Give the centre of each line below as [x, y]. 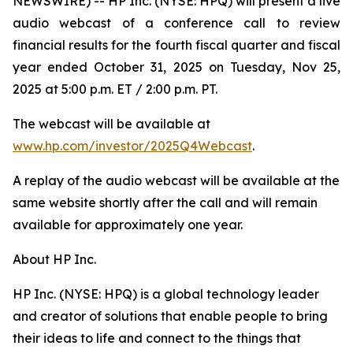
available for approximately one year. [128, 225]
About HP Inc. [54, 259]
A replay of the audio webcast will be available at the [176, 180]
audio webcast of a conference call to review [176, 23]
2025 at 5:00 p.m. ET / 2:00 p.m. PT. [115, 89]
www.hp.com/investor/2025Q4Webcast [132, 146]
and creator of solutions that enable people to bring [170, 316]
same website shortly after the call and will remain [165, 203]
